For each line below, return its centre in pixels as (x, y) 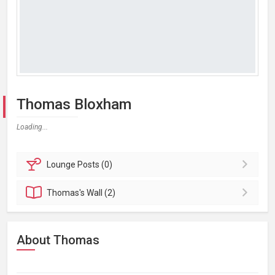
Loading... (32, 127)
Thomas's (67, 193)
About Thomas (58, 240)
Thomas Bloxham (74, 104)
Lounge (62, 165)
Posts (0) (95, 165)
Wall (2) (101, 193)
